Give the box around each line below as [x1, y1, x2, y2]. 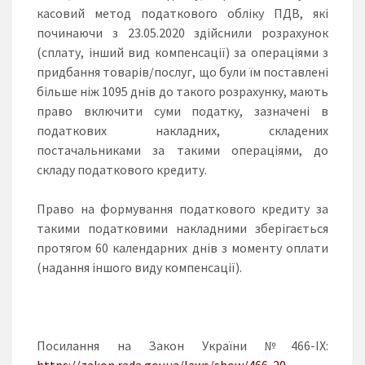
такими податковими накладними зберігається [37, 219, 328, 236]
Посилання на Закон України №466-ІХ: [37, 336, 328, 354]
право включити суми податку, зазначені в [37, 102, 328, 119]
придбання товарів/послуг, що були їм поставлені [37, 63, 328, 80]
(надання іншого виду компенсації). [37, 258, 242, 275]
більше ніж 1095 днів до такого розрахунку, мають [37, 82, 328, 99]
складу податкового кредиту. [37, 161, 207, 178]
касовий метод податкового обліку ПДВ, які [37, 4, 328, 21]
